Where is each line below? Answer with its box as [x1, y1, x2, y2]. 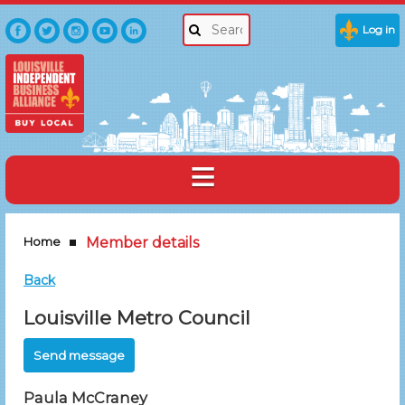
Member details [86, 234, 199, 252]
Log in [363, 23, 395, 36]
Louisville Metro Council [24, 306, 250, 330]
